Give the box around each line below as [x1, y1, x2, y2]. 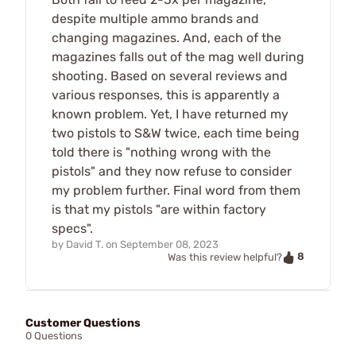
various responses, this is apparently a [52, 87, 280, 103]
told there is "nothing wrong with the [52, 145, 271, 161]
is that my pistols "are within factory [52, 202, 266, 218]
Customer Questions [25, 315, 141, 330]
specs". [52, 221, 93, 237]
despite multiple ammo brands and [52, 11, 259, 27]
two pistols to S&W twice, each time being [52, 126, 300, 141]
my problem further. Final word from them [52, 183, 300, 199]
